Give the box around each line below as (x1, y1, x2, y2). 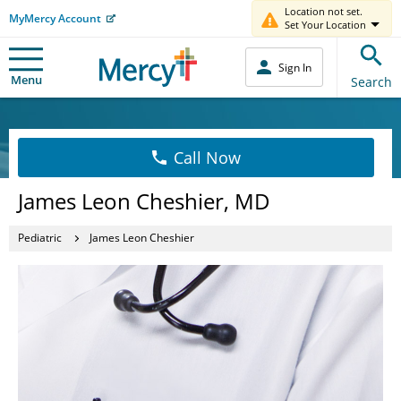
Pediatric (18, 230, 62, 245)
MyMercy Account (9, 10, 101, 26)
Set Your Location (285, 18, 366, 31)
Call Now (173, 146, 241, 168)
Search (351, 73, 392, 90)
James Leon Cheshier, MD (18, 185, 270, 216)
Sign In (278, 59, 311, 75)
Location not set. (285, 4, 363, 18)
